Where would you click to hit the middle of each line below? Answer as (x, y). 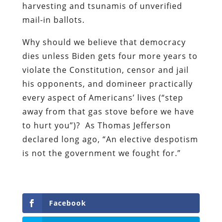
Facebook (67, 203)
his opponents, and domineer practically (107, 83)
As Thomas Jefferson (128, 125)
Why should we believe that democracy (104, 42)
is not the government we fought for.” (101, 153)
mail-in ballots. (53, 20)
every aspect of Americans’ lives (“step (103, 97)
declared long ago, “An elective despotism (110, 139)
